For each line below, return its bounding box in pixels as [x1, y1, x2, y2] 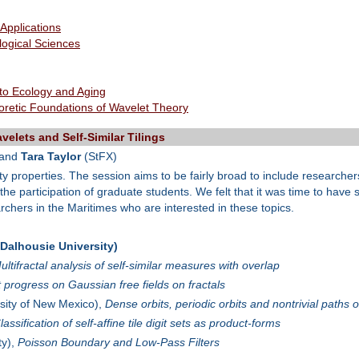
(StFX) [80, 150, 117, 163]
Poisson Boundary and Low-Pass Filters [17, 336, 220, 349]
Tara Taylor [20, 150, 81, 163]
